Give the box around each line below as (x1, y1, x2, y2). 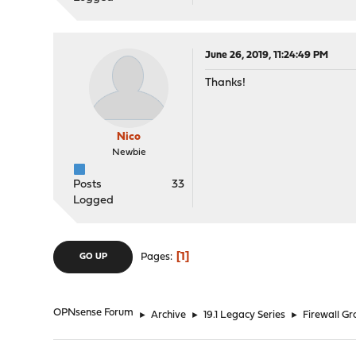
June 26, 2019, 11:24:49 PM (205, 50, 329, 60)
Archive (151, 310, 187, 320)
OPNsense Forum (53, 308, 134, 318)
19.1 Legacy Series (203, 310, 286, 320)
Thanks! (205, 77, 246, 89)
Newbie (111, 148, 146, 157)
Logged (73, 195, 114, 207)
